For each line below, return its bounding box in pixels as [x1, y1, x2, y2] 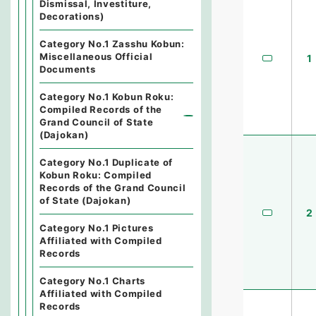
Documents [39, 63, 96, 75]
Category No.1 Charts [39, 275, 145, 286]
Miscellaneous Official [39, 51, 153, 62]
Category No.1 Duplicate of [39, 157, 174, 168]
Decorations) [39, 11, 104, 22]
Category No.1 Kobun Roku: [39, 91, 174, 102]
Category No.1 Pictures [39, 222, 154, 233]
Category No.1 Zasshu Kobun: [39, 38, 185, 49]
